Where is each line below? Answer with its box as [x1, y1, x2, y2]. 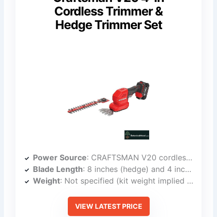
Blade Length [33, 164, 83, 174]
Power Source [33, 152, 87, 162]
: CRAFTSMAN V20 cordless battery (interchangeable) [87, 152, 186, 162]
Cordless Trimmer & [54, 4, 163, 19]
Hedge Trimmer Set [55, 17, 162, 32]
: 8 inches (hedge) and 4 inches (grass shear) [83, 164, 186, 174]
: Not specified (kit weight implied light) [60, 175, 187, 186]
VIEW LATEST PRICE [75, 201, 142, 210]
